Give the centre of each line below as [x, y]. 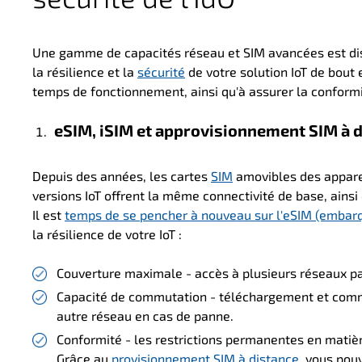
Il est [48, 215]
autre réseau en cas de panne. [145, 316]
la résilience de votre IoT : [107, 234]
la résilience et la [85, 72]
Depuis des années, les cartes [122, 176]
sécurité [161, 72]
